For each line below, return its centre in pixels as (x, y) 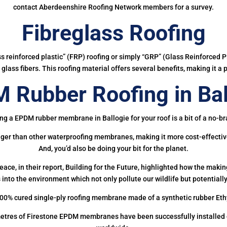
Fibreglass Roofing (113, 33)
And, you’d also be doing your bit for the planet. (113, 148)
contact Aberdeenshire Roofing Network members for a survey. (113, 7)
